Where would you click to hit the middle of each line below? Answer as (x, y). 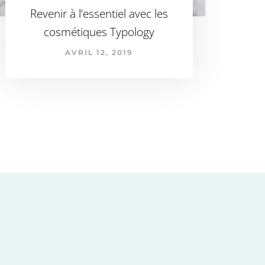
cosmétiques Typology (99, 32)
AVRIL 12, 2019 (99, 52)
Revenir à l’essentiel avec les (99, 13)
